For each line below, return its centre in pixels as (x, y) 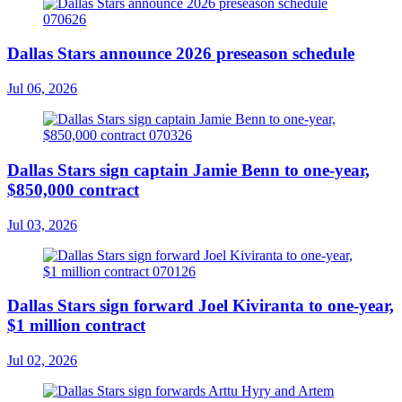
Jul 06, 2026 (42, 89)
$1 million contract (76, 326)
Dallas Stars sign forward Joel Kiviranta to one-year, (201, 306)
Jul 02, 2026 (42, 360)
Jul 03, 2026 (42, 224)
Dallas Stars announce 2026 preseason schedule (181, 54)
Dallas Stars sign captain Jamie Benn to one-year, (188, 170)
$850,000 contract (73, 189)
